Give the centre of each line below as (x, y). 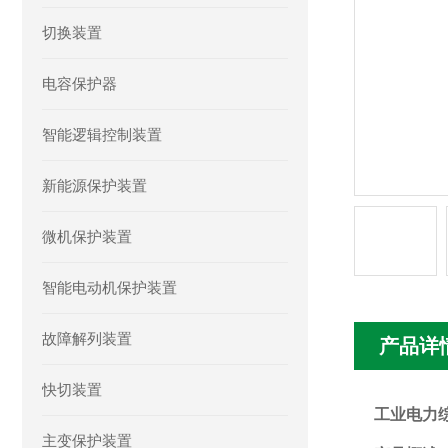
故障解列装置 (87, 338)
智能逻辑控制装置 (102, 134)
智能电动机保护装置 (109, 287)
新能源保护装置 (94, 185)
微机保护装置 (87, 236)
